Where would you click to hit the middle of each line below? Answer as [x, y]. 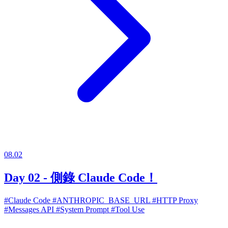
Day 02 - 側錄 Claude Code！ [81, 177]
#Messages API [30, 209]
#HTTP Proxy [175, 200]
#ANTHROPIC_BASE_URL [102, 200]
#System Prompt [83, 209]
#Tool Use [128, 209]
